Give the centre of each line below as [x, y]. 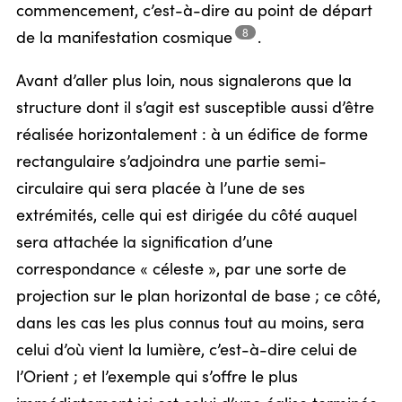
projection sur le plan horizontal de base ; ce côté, [198, 297]
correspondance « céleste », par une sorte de [181, 270]
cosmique [197, 39]
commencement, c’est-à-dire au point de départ [194, 12]
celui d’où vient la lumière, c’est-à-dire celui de [187, 351]
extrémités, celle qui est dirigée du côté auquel [187, 216]
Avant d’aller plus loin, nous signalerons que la [184, 82]
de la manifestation [89, 39]
